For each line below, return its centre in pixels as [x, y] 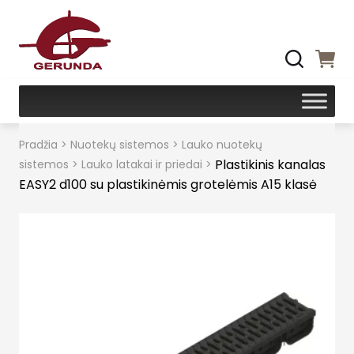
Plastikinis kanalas [270, 165]
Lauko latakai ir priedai [142, 164]
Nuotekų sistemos [120, 145]
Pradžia [38, 145]
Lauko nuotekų [222, 145]
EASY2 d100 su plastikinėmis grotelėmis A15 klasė [168, 185]
